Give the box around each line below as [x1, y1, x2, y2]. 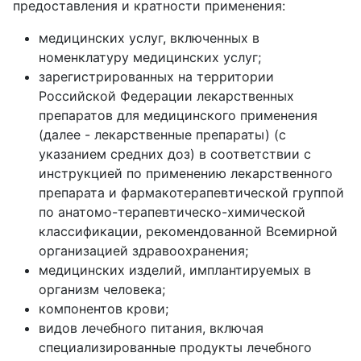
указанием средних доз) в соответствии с [39, 146, 311, 163]
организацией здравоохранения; [39, 243, 248, 259]
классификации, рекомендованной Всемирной [39, 223, 338, 240]
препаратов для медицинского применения [39, 107, 317, 124]
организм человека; [39, 281, 165, 298]
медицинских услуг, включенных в [39, 30, 259, 47]
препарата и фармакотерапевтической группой [39, 185, 344, 201]
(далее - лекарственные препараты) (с [39, 127, 286, 143]
